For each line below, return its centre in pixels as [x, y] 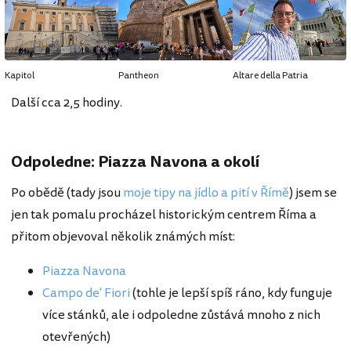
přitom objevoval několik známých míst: [123, 237]
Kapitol [20, 76]
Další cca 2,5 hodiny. [67, 103]
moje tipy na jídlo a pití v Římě [206, 193]
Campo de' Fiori [86, 293]
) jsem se [313, 193]
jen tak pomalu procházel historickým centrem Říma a [164, 215]
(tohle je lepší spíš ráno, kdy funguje [231, 293]
